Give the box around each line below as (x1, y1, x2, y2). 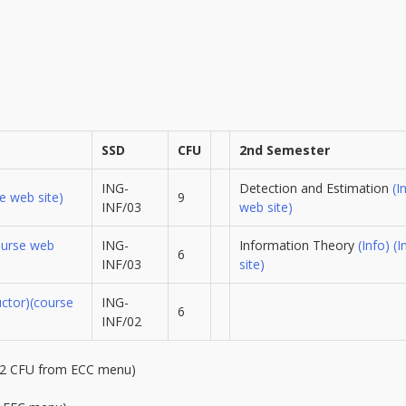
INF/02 (101, 312, 141, 330)
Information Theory (238, 236, 358, 254)
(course (29, 293, 73, 311)
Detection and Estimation (238, 179, 392, 197)
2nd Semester (238, 140, 330, 159)
